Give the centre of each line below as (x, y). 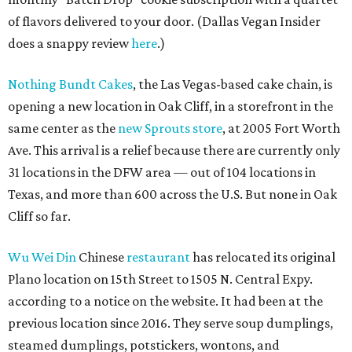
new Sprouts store (170, 128)
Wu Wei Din (42, 257)
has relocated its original (263, 257)
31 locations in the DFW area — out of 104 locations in (162, 172)
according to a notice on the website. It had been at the (165, 301)
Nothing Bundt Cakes (70, 84)
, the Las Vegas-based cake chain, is (233, 84)
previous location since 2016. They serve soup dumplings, (170, 323)
